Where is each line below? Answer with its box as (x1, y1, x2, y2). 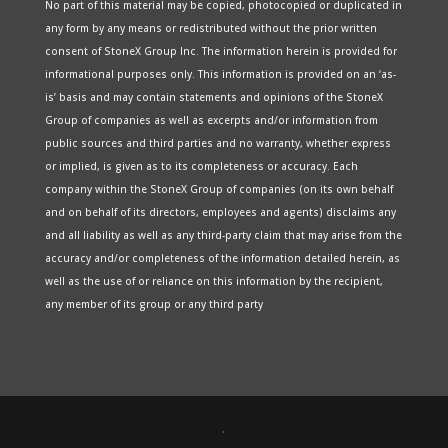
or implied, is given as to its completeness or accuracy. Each (44, 159, 358, 174)
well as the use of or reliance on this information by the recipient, (44, 274, 383, 289)
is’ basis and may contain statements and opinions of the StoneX (44, 90, 383, 105)
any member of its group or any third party (44, 297, 263, 312)
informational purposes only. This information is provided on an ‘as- (44, 67, 396, 82)
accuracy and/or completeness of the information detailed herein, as (44, 251, 400, 266)
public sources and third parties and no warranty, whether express (44, 136, 391, 151)
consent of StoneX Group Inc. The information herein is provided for (44, 44, 397, 59)
